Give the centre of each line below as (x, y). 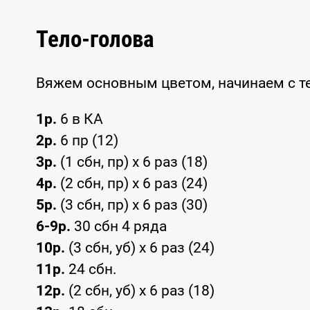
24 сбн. (91, 270)
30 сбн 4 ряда (119, 227)
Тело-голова (95, 39)
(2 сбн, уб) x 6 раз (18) (140, 291)
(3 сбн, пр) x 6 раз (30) (132, 205)
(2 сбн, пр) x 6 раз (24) (132, 184)
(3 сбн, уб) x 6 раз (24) (140, 248)
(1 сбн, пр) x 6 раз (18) (132, 162)
